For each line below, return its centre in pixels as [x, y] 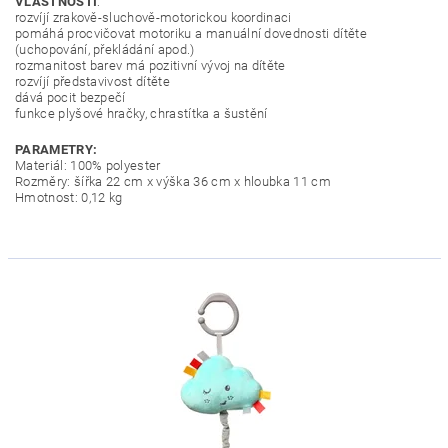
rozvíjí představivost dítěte [92, 81]
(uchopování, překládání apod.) [105, 49]
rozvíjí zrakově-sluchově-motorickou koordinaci [153, 17]
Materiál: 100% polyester [88, 165]
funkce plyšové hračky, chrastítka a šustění [141, 113]
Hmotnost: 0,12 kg [69, 197]
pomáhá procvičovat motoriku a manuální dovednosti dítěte [191, 33]
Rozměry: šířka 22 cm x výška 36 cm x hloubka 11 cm [173, 181]
